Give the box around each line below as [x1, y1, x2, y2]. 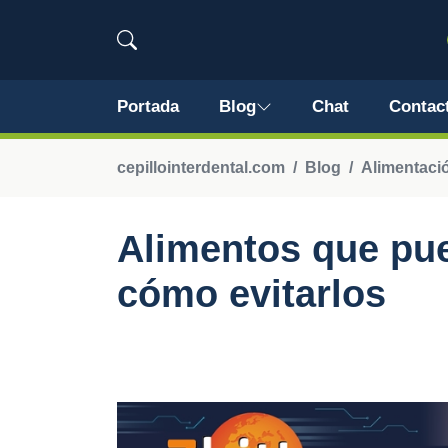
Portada [117, 97, 179, 116]
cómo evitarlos [117, 273, 386, 315]
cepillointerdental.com [117, 159, 285, 176]
